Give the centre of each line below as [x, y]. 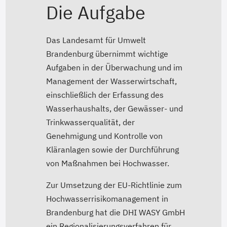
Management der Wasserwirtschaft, [111, 81]
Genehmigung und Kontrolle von [104, 136]
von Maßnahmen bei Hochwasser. [108, 163]
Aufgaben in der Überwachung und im [114, 68]
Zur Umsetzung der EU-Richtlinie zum [114, 185]
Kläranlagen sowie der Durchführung [112, 150]
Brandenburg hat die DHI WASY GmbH [115, 213]
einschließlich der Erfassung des [105, 95]
